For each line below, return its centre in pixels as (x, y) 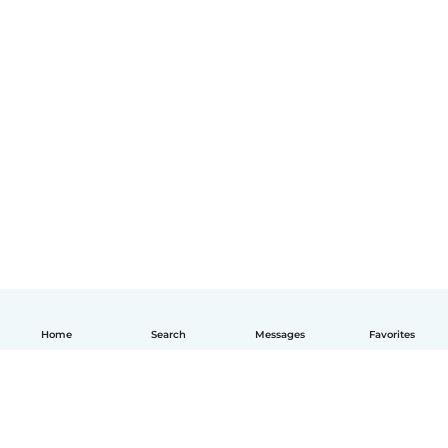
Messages (280, 334)
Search (168, 334)
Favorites (392, 334)
